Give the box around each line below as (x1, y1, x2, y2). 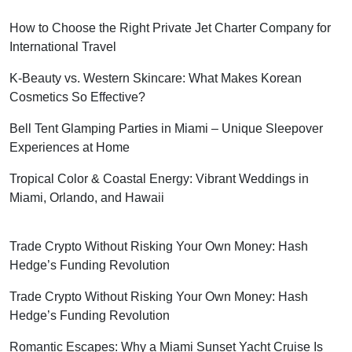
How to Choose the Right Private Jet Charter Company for (9, 20, 331, 35)
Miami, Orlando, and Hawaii (9, 190, 164, 204)
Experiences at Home (9, 140, 130, 154)
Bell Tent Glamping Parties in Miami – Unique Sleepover (9, 121, 323, 135)
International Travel (9, 39, 116, 53)
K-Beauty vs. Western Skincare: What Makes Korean (9, 71, 302, 85)
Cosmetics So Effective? (9, 90, 145, 104)
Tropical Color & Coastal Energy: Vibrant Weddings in (9, 171, 309, 185)
